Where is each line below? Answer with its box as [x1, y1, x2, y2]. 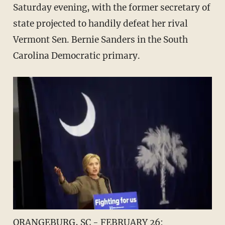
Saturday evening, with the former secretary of [13, 2, 210, 14]
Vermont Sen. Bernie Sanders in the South [13, 34, 188, 46]
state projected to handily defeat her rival [13, 18, 188, 30]
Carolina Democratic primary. [13, 50, 140, 62]
